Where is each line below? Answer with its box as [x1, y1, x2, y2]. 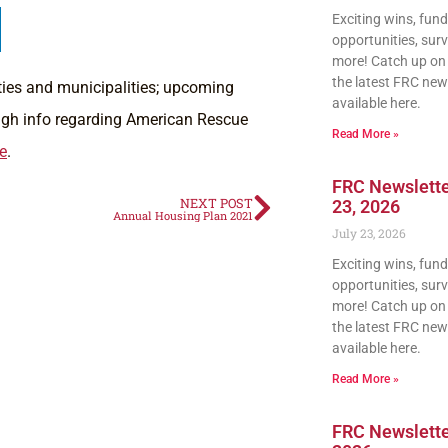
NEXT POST [180, 195, 253, 212]
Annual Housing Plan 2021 [113, 208, 253, 224]
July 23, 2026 [332, 225, 406, 242]
